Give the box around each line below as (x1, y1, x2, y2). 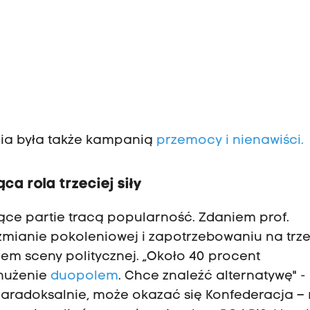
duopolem (51, 269, 119, 283)
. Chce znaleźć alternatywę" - (118, 269, 307, 283)
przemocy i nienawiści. (156, 134, 304, 147)
